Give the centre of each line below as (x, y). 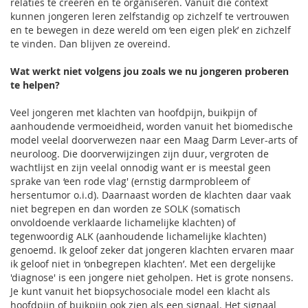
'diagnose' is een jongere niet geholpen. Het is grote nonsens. (152, 277)
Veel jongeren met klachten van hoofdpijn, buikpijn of (134, 112)
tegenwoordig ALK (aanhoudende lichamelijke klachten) (138, 236)
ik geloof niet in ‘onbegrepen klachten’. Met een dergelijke (143, 264)
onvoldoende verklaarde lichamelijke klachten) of (123, 222)
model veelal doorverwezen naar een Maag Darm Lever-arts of (154, 140)
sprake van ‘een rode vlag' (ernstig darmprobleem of (130, 181)
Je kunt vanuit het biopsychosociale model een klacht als (140, 291)
